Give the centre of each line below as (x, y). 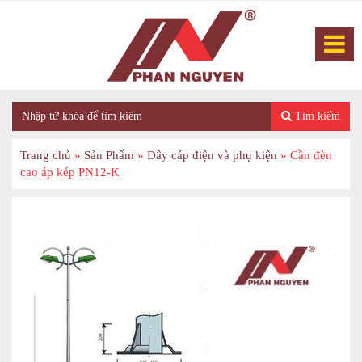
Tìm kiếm (316, 116)
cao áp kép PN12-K (70, 173)
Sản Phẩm (109, 156)
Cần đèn (311, 156)
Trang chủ (46, 156)
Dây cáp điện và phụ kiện (212, 156)
